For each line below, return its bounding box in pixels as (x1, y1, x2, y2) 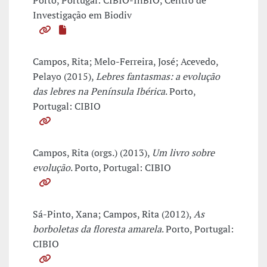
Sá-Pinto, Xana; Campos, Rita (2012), (33, 207, 194, 221)
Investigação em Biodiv (33, 8, 132, 22)
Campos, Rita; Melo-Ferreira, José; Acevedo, (33, 55, 218, 69)
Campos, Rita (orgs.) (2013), (33, 146, 152, 160)
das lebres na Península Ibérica (33, 85, 165, 98)
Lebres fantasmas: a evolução (96, 70, 220, 83)
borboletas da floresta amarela (33, 222, 162, 236)
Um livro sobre (152, 146, 215, 160)
